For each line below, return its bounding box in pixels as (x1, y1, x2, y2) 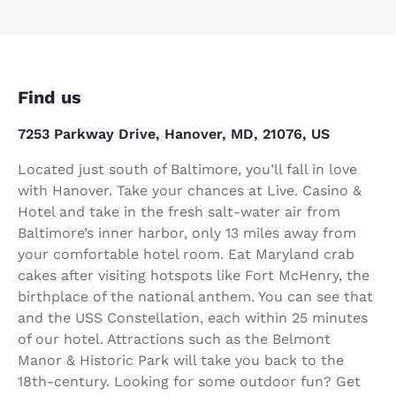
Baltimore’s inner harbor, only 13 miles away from (18, 224, 356, 241)
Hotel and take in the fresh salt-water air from (18, 202, 340, 220)
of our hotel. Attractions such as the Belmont (18, 330, 331, 347)
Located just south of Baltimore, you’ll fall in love (18, 160, 357, 178)
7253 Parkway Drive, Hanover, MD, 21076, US (18, 125, 330, 142)
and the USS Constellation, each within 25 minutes (18, 308, 368, 326)
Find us (18, 86, 81, 108)
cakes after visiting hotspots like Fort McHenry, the (18, 266, 369, 284)
